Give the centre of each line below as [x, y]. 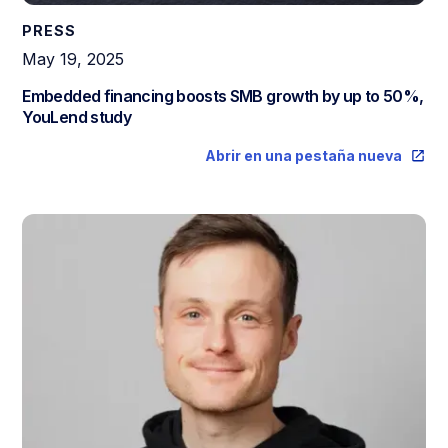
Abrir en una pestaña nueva [303, 156]
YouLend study [77, 117]
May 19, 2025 [73, 59]
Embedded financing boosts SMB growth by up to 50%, [223, 96]
